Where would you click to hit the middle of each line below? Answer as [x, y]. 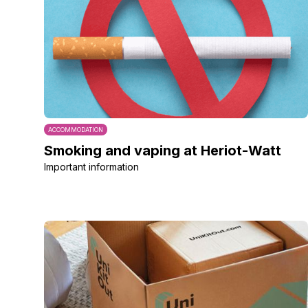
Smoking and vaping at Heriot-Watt [163, 151]
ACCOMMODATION [76, 130]
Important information [91, 167]
